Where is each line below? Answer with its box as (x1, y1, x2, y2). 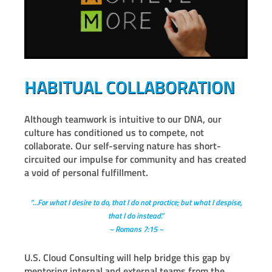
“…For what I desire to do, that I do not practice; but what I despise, (30, 196, 242, 209)
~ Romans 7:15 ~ (109, 223, 163, 236)
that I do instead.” (108, 209, 164, 222)
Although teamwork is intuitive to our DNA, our (24, 112, 222, 127)
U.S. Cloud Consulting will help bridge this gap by (24, 250, 230, 265)
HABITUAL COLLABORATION (24, 73, 235, 101)
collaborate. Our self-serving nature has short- (24, 138, 221, 154)
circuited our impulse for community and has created (24, 152, 246, 167)
